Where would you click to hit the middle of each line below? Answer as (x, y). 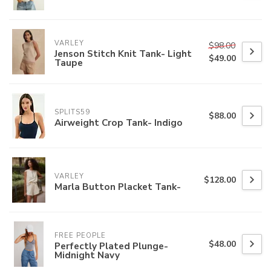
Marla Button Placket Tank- (118, 186)
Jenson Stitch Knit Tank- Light (123, 54)
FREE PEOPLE (80, 236)
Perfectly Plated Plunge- (111, 246)
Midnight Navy (87, 255)
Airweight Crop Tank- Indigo (119, 122)
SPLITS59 (72, 112)
